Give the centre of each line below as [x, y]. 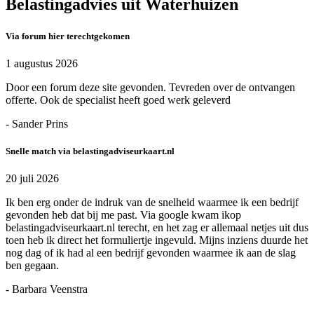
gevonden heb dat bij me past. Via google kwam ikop [123, 215]
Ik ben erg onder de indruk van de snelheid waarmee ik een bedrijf [152, 203]
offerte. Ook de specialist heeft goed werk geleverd [118, 100]
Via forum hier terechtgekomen [68, 36]
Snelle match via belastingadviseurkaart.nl [90, 151]
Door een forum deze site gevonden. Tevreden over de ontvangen [150, 88]
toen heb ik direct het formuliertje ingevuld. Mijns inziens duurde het [157, 240]
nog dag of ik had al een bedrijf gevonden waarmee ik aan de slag [151, 253]
